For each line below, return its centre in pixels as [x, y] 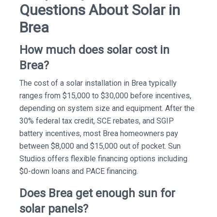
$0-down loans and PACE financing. [79, 171]
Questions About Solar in [100, 10]
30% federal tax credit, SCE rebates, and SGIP [97, 121]
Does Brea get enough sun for [97, 193]
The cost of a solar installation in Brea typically [98, 83]
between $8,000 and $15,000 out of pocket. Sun [100, 146]
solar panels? [54, 209]
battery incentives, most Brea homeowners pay [99, 133]
